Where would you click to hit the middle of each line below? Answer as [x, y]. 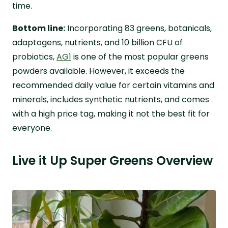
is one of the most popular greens [140, 56]
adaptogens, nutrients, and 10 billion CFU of [97, 42]
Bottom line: [39, 28]
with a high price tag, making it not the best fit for [111, 113]
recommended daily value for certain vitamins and [113, 85]
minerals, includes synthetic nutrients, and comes [111, 99]
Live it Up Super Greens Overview [112, 160]
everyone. [32, 128]
